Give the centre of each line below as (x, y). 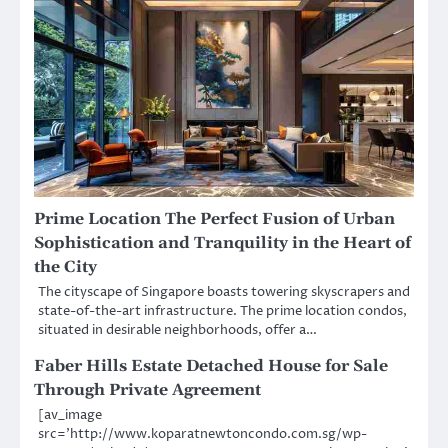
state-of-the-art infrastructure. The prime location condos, (222, 311)
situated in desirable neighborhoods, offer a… (177, 330)
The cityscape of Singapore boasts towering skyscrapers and (224, 292)
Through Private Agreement (147, 390)
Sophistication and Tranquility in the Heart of (222, 243)
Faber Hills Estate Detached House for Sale (211, 366)
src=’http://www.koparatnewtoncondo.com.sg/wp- (202, 434)
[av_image (70, 415)
